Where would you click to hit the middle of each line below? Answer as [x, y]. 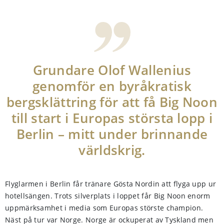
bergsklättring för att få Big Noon [112, 102]
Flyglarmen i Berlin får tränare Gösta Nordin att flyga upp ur [111, 184]
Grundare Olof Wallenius [112, 70]
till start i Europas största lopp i [112, 118]
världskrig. [112, 150]
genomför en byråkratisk [112, 86]
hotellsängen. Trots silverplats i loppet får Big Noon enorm [108, 196]
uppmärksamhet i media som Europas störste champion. [104, 208]
